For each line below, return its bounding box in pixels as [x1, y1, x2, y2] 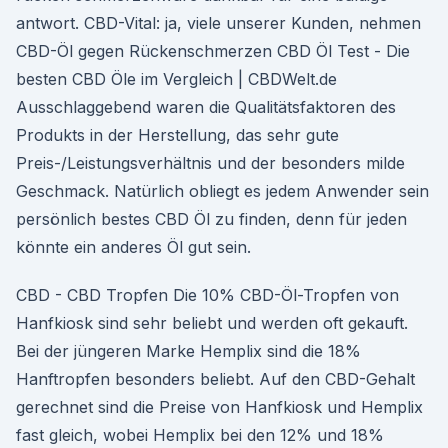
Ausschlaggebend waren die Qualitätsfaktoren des [16, 97, 396, 117]
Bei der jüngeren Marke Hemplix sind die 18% [16, 341, 361, 361]
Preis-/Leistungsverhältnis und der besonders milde [16, 153, 405, 173]
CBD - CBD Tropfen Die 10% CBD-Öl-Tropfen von [16, 285, 399, 305]
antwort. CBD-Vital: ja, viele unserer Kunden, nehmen [16, 13, 421, 33]
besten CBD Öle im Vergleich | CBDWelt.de [16, 69, 337, 89]
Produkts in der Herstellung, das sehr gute [16, 125, 339, 145]
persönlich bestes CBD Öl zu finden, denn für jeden [16, 209, 407, 229]
